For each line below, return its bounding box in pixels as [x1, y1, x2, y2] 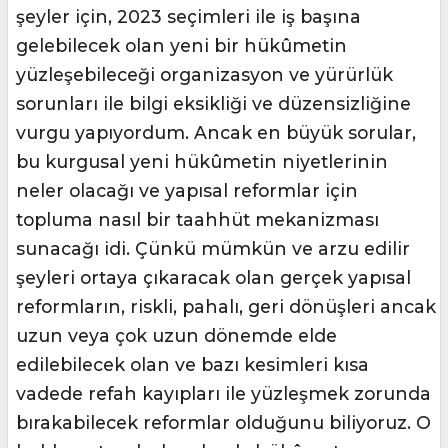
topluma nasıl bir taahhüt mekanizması [16, 209, 379, 231]
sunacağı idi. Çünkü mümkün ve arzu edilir [16, 238, 410, 260]
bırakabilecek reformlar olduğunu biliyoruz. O [16, 412, 431, 434]
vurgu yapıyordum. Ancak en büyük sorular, [16, 122, 416, 144]
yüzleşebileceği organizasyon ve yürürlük [16, 64, 393, 86]
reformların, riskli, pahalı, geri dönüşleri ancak [16, 296, 436, 318]
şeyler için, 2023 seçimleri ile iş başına [16, 6, 361, 28]
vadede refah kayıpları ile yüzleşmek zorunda [16, 383, 431, 405]
